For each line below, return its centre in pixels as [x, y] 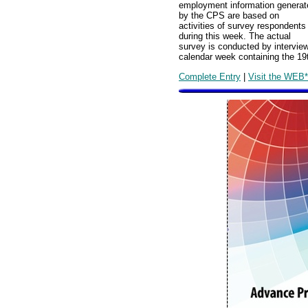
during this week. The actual [235, 36]
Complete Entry [210, 76]
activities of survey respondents [242, 26]
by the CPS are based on [229, 16]
